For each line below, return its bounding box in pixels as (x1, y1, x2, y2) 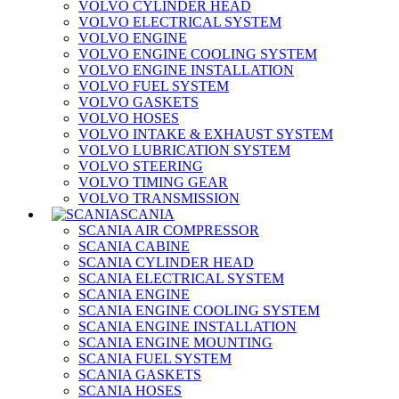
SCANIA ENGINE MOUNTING (78, 335, 273, 351)
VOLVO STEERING (78, 159, 203, 175)
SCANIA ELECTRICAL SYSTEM (78, 271, 284, 287)
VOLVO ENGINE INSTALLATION (78, 62, 294, 78)
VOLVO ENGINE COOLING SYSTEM (78, 46, 317, 62)
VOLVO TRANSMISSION (78, 191, 240, 207)
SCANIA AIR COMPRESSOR (78, 223, 259, 239)
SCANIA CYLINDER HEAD (78, 255, 254, 271)
